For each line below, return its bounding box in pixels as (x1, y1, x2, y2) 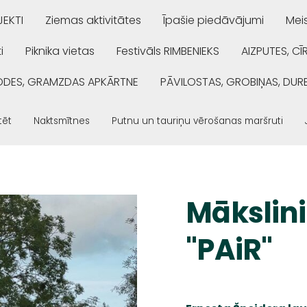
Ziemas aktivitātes (45, 12, 141, 28)
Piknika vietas (25, 42, 95, 59)
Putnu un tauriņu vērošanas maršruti (112, 114, 283, 127)
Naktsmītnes (34, 114, 90, 127)
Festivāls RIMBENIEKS (116, 42, 219, 59)
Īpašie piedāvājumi (163, 12, 264, 28)
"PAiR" (186, 229, 273, 270)
